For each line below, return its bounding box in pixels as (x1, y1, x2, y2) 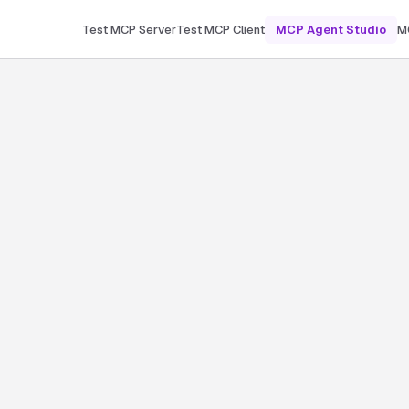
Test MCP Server (82, 21, 176, 37)
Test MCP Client (176, 21, 265, 37)
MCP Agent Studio (276, 21, 386, 37)
